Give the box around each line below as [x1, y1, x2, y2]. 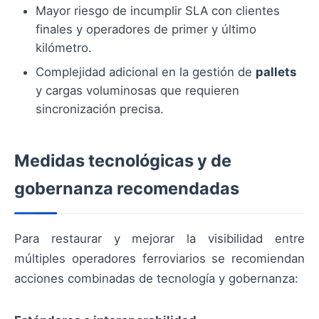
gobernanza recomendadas [14, 178, 239, 199]
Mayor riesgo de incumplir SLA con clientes [36, 4, 280, 19]
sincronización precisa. [36, 102, 164, 117]
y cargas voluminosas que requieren [36, 83, 239, 98]
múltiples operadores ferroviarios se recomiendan [14, 251, 305, 266]
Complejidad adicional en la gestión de [36, 65, 256, 80]
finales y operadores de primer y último [36, 22, 256, 37]
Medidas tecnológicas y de [14, 150, 231, 172]
